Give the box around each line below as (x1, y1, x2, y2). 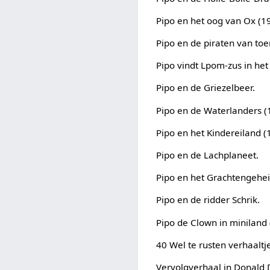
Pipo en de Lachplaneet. (156, 149, 259, 162)
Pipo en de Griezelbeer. (156, 81, 256, 94)
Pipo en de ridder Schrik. (156, 193, 260, 206)
